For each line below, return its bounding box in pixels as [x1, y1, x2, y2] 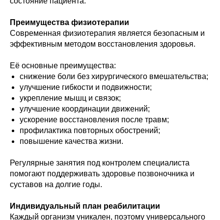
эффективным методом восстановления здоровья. [10, 40, 195, 48]
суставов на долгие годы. [10, 180, 102, 189]
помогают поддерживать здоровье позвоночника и [10, 169, 194, 178]
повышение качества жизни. [20, 137, 123, 145]
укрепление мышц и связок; [20, 94, 121, 102]
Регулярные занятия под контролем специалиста [10, 159, 190, 167]
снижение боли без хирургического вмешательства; [20, 72, 208, 81]
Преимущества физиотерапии [10, 18, 129, 27]
